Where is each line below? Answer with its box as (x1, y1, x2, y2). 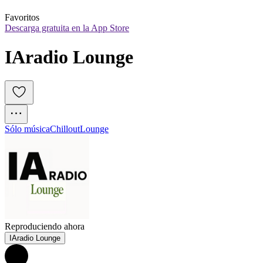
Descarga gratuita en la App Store (5, 23, 129, 33)
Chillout (50, 124, 80, 134)
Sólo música (5, 124, 50, 134)
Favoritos (5, 12, 39, 23)
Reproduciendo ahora (5, 221, 85, 232)
